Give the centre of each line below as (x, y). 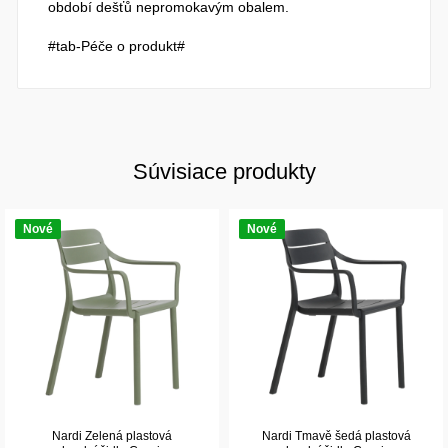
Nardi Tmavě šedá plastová (336, 435)
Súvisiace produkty (224, 171)
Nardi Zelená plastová (112, 435)
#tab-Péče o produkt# (117, 45)
